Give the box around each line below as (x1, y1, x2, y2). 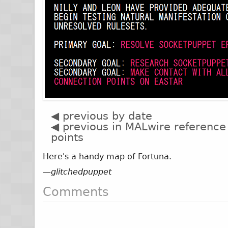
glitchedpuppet (51, 167, 112, 177)
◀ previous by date (51, 109, 153, 122)
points (51, 131, 84, 144)
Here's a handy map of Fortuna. (43, 152, 172, 161)
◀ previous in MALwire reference (51, 120, 226, 133)
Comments (43, 185, 109, 199)
